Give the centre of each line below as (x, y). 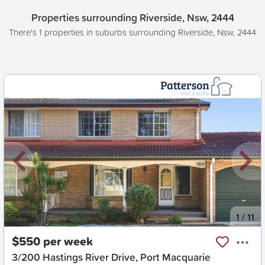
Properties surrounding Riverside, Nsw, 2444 (132, 17)
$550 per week (52, 241)
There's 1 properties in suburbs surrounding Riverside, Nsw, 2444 (132, 32)
